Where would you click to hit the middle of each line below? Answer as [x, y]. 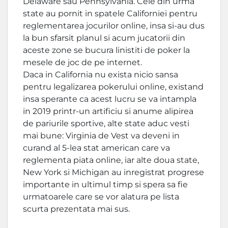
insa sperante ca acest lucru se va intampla [110, 99]
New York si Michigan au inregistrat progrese [113, 172]
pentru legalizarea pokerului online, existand [113, 87]
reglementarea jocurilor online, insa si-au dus [114, 26]
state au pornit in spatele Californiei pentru [110, 13]
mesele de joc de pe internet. [82, 62]
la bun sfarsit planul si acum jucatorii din [104, 38]
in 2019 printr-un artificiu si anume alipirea [108, 111]
